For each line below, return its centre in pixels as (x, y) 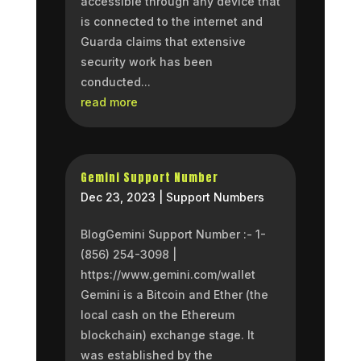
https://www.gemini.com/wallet (168, 274)
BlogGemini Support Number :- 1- (173, 234)
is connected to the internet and (171, 21)
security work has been (146, 61)
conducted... (115, 81)
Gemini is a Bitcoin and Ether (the (174, 294)
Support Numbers (215, 197)
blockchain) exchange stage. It (167, 334)
